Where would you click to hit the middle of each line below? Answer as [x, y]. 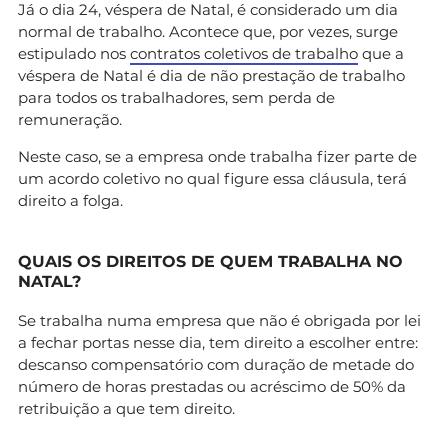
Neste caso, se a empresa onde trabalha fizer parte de [217, 156]
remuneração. [70, 119]
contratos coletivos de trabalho [244, 53]
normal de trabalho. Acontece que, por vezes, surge [208, 31]
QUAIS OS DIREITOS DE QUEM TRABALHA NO [210, 261]
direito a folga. [70, 200]
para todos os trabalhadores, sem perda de [176, 97]
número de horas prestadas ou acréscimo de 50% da [212, 386]
